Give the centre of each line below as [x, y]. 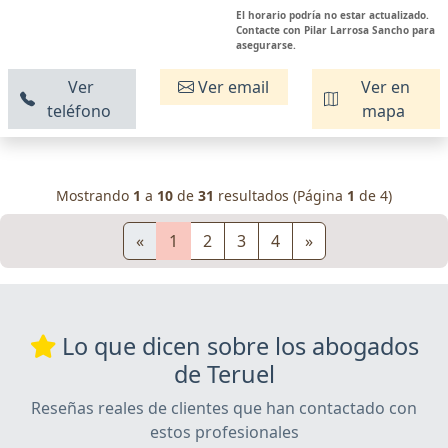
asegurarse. [266, 45]
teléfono [79, 111]
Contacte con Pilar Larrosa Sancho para [335, 30]
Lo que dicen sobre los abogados [237, 346]
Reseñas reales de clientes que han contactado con [224, 408]
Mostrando [94, 196]
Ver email [232, 87]
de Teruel [224, 374]
